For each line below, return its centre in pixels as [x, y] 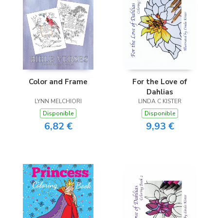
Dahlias [160, 92]
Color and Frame [58, 82]
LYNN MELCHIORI [58, 101]
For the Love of [160, 82]
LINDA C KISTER [160, 101]
